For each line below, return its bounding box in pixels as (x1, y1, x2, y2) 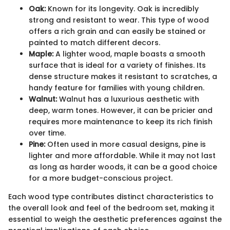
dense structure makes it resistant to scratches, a (29, 71, 217, 82)
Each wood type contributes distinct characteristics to (8, 191, 214, 202)
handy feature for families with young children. (29, 82, 204, 93)
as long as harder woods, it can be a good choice (29, 161, 217, 172)
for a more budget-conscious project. (29, 172, 172, 183)
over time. (29, 127, 66, 138)
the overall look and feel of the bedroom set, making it (8, 202, 215, 213)
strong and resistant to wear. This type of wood (29, 14, 209, 25)
